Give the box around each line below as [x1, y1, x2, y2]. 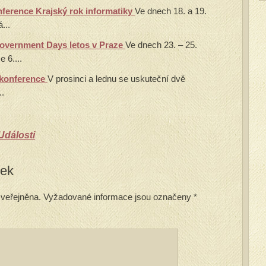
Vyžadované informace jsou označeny [41, 192, 194, 202]
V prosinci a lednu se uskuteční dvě [47, 74, 185, 84]
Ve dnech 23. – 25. [125, 40, 197, 50]
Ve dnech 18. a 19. [135, 6, 207, 16]
